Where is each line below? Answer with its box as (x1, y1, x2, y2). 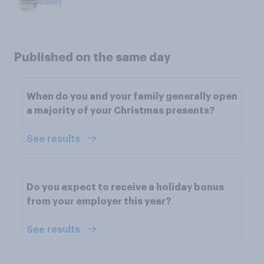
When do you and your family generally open (27, 91, 237, 101)
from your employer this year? (27, 196, 171, 206)
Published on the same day (14, 51, 171, 63)
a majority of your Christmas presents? (27, 105, 215, 115)
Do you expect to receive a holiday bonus (27, 182, 224, 192)
